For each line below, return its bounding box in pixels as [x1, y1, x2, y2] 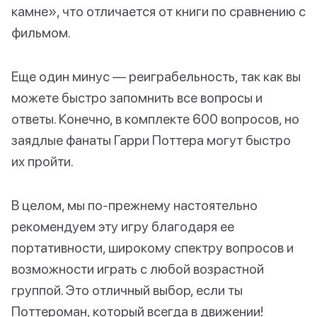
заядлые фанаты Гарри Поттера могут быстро [11, 131, 291, 148]
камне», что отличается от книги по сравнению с [11, 2, 306, 19]
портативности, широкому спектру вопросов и [11, 238, 294, 255]
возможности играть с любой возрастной [11, 260, 264, 277]
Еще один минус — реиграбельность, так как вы [11, 67, 301, 84]
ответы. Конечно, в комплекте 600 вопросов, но [11, 110, 299, 127]
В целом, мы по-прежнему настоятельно [11, 196, 258, 213]
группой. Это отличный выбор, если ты [11, 281, 243, 298]
